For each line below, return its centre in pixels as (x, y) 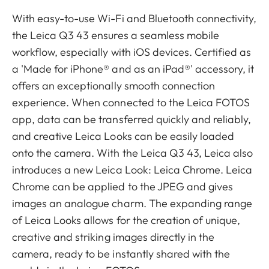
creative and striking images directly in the (113, 237)
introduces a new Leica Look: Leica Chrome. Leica (132, 170)
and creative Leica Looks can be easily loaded (123, 136)
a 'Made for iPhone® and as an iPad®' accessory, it (133, 69)
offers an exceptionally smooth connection (114, 86)
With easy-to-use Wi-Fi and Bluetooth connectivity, (134, 18)
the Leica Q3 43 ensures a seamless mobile (116, 35)
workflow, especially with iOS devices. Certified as (132, 52)
